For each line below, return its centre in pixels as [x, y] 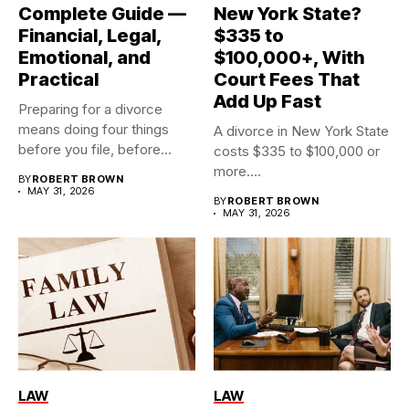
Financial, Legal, [90, 36]
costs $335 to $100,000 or [297, 152]
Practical [58, 80]
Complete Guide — [102, 14]
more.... [237, 172]
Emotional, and [84, 58]
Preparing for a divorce [90, 110]
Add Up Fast [267, 102]
